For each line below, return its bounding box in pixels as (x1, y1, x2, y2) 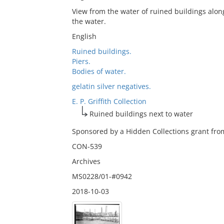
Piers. (71, 56, 90, 66)
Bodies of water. (71, 66, 126, 76)
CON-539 (71, 141, 102, 151)
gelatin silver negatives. (71, 81, 151, 91)
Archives (71, 156, 100, 166)
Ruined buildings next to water (89, 109, 193, 118)
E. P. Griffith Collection (71, 96, 146, 106)
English (71, 31, 96, 41)
